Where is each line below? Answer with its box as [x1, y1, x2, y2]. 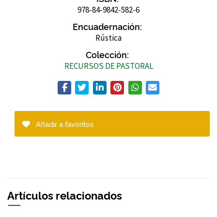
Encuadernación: [73, 20, 142, 32]
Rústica [95, 32, 122, 43]
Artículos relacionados [7, 187, 122, 202]
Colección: [86, 48, 129, 60]
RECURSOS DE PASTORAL [64, 60, 153, 71]
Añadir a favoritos [34, 118, 93, 129]
